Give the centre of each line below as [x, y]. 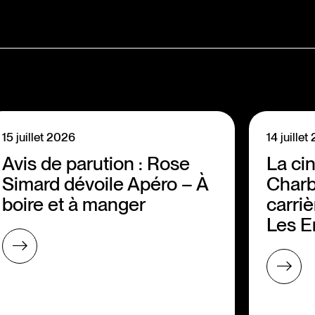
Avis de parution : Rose [96, 163]
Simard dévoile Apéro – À [105, 184]
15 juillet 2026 [39, 137]
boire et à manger [74, 204]
